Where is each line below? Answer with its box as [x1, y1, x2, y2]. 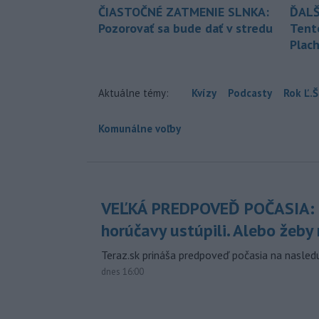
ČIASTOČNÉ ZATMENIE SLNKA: [98, 3, 269, 20]
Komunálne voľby [98, 121, 181, 135]
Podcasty [228, 85, 272, 100]
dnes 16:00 [101, 265, 144, 278]
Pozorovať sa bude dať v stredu [98, 19, 273, 36]
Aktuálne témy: [98, 85, 169, 100]
